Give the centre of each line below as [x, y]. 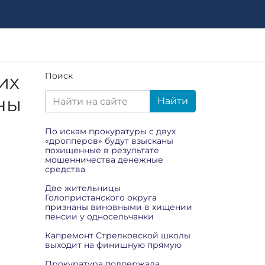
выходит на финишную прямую [113, 245]
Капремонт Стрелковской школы [118, 235]
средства [65, 169]
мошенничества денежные [104, 160]
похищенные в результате [102, 150]
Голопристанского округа [101, 198]
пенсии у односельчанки [99, 216]
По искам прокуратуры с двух [110, 131]
